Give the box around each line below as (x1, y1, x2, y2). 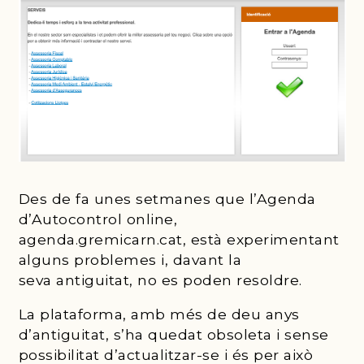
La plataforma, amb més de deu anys (18, 305, 300, 323)
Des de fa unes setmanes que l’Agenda (18, 189, 316, 207)
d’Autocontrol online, (18, 210, 177, 227)
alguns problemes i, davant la (18, 250, 241, 268)
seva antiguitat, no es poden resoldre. (18, 271, 302, 288)
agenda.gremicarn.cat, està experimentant (18, 230, 340, 248)
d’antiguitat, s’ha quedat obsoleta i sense (18, 326, 329, 344)
